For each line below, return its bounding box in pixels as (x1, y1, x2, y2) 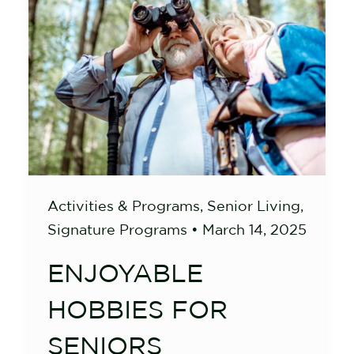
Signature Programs (47, 222, 187, 237)
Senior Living (207, 198, 300, 213)
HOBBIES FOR (47, 296, 228, 322)
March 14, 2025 (202, 222, 307, 237)
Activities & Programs (47, 198, 200, 213)
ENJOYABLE (47, 259, 203, 286)
